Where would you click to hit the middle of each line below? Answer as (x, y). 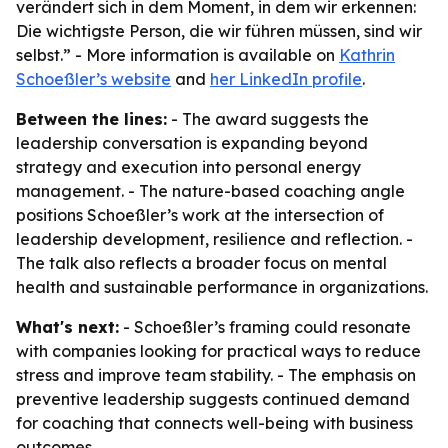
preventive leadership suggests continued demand (213, 399)
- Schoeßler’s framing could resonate (265, 327)
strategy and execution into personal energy (188, 167)
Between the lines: (91, 119)
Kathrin (367, 55)
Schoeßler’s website (93, 79)
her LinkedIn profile (286, 79)
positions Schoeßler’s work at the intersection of (200, 215)
